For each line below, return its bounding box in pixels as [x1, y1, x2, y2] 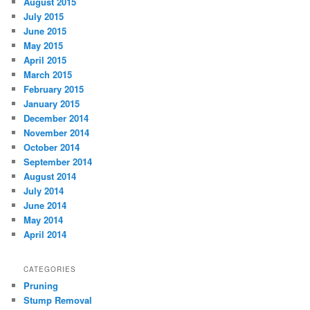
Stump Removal [24, 293, 93, 307]
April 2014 [24, 228, 67, 241]
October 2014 [24, 140, 80, 154]
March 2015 [24, 68, 73, 82]
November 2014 [24, 126, 90, 140]
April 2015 [24, 53, 67, 67]
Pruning [24, 278, 59, 292]
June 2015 [24, 24, 67, 38]
